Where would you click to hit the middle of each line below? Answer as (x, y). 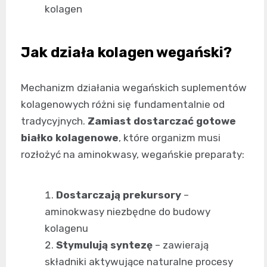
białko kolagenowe (70, 137)
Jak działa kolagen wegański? (126, 52)
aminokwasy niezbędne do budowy (128, 211)
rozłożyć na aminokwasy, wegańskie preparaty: (133, 154)
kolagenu (66, 228)
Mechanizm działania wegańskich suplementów (134, 87)
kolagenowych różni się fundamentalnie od (123, 104)
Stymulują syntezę (104, 245)
